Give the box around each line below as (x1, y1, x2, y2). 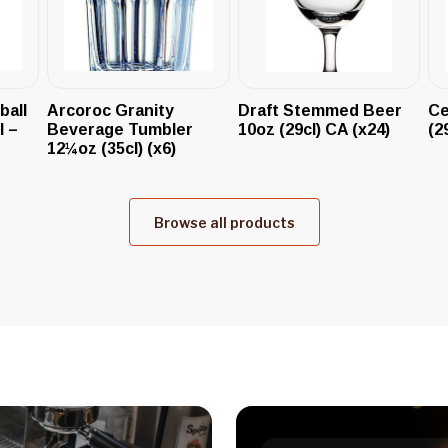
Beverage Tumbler (47, 120, 194, 138)
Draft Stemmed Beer (237, 101, 402, 119)
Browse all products (153, 213, 295, 231)
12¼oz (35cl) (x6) (47, 139, 177, 157)
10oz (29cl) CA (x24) (237, 120, 390, 138)
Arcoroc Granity (47, 101, 175, 119)
